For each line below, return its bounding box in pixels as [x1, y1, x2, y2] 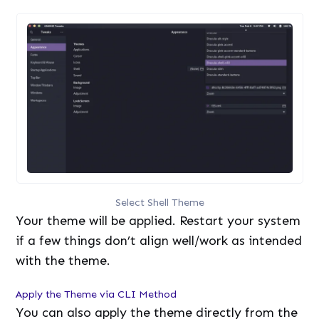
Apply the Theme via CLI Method [16, 287, 177, 300]
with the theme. [16, 252, 111, 268]
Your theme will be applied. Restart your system [16, 212, 301, 229]
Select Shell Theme [115, 195, 204, 209]
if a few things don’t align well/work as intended [16, 232, 303, 249]
